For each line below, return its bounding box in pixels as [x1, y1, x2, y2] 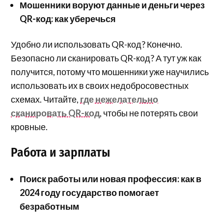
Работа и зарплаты [11, 145, 110, 161]
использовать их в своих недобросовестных [11, 80, 189, 91]
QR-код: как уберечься [20, 13, 116, 25]
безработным [20, 201, 80, 212]
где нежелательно [80, 94, 159, 105]
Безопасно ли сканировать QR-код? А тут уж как [11, 53, 202, 64]
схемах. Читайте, [11, 94, 81, 105]
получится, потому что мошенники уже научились [11, 66, 209, 78]
